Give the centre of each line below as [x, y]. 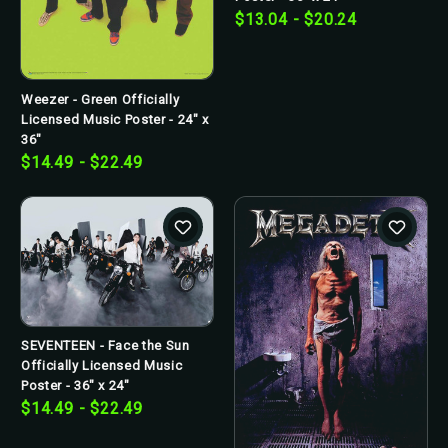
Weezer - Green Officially [100, 99]
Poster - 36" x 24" [75, 386]
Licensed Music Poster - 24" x [115, 119]
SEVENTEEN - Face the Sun [105, 346]
